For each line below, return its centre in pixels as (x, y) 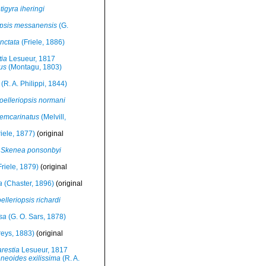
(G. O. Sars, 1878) (36, 217)
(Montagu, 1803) (34, 67)
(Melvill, (52, 117)
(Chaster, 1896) (28, 183)
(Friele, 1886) (42, 42)
